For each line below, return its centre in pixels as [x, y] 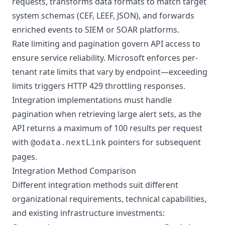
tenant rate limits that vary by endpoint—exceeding [110, 72]
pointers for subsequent [153, 142]
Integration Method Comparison [74, 171]
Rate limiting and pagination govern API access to [106, 44]
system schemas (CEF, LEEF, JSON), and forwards [103, 16]
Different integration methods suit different [95, 185]
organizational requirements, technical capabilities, [109, 199]
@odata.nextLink [68, 142]
